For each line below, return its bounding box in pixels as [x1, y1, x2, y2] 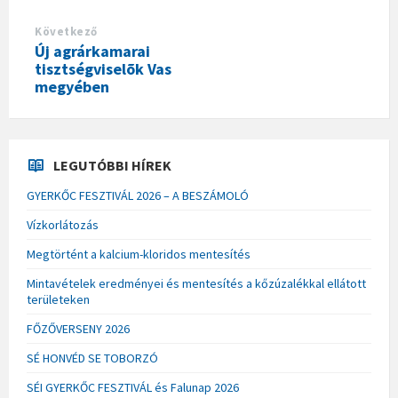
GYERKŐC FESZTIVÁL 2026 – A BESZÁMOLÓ [27, 187, 249, 203]
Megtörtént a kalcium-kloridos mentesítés [27, 246, 251, 262]
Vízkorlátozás [27, 217, 99, 233]
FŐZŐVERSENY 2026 [27, 321, 130, 337]
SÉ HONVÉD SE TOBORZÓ [27, 350, 158, 366]
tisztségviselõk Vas [35, 59, 171, 79]
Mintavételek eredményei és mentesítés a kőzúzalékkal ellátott [27, 275, 366, 291]
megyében [35, 76, 109, 97]
